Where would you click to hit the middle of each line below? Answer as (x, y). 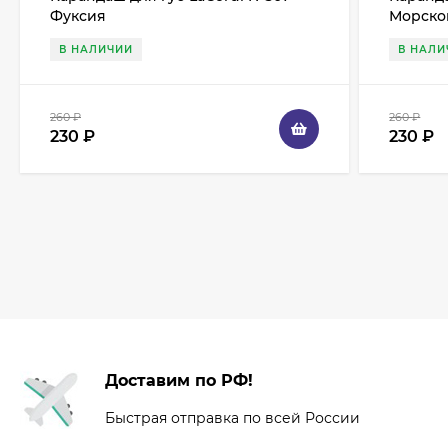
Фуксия (78, 16)
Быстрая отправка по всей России (232, 418)
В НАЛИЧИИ (96, 50)
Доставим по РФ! (179, 381)
